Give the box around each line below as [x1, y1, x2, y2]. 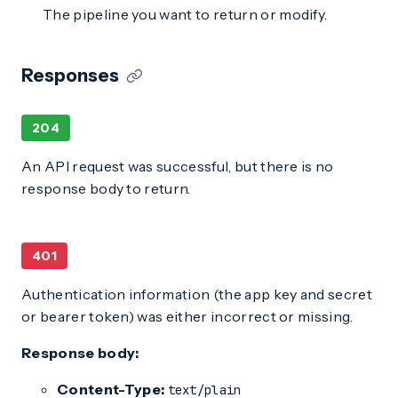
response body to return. [21, 179, 191, 197]
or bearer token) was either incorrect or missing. [21, 307, 354, 325]
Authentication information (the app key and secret [21, 285, 373, 303]
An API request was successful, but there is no [21, 157, 334, 175]
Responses [21, 65, 119, 86]
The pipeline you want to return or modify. [43, 5, 328, 23]
